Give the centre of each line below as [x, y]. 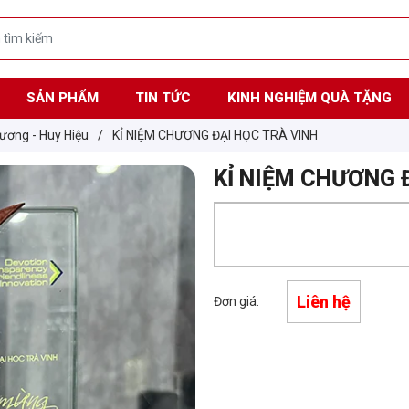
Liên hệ [324, 301]
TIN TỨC [163, 97]
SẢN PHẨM [62, 97]
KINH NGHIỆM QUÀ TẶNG [309, 97]
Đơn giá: [236, 301]
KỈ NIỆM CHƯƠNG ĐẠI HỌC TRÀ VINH [215, 135]
